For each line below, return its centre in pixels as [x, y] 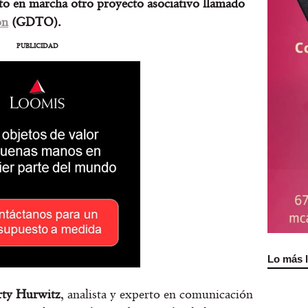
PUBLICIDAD [37, 46]
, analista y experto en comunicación [157, 294]
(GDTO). [35, 21]
